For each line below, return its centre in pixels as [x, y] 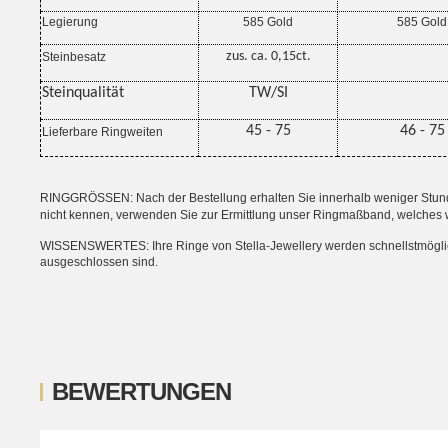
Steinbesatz [74, 57]
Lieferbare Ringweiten [102, 132]
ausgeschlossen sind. [99, 262]
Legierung [70, 22]
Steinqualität [83, 93]
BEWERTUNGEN [142, 392]
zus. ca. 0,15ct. [268, 57]
